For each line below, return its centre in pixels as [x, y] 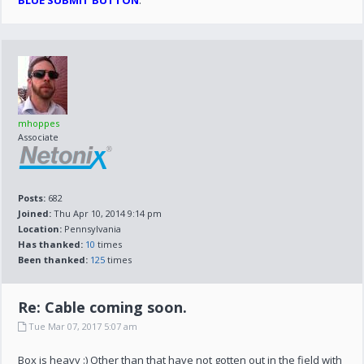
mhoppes [39, 123]
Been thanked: [53, 260]
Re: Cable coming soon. [103, 307]
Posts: [32, 198]
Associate [39, 137]
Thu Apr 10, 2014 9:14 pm [107, 213]
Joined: [35, 213]
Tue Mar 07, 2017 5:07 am [82, 326]
